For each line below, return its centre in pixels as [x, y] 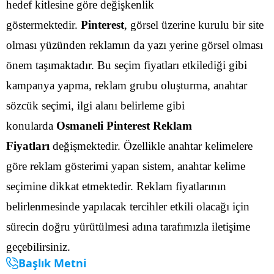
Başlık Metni [52, 263]
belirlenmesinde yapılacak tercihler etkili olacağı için [128, 206]
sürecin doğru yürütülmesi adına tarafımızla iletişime [128, 226]
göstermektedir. [43, 24]
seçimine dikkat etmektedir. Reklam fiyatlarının [116, 186]
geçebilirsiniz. [38, 246]
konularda [31, 125]
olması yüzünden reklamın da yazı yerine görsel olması [135, 45]
